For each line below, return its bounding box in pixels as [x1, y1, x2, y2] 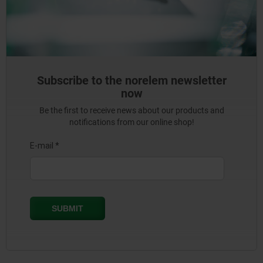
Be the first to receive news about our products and [39, 106, 224, 116]
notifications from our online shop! [69, 117, 194, 127]
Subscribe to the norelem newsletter [36, 73, 227, 88]
